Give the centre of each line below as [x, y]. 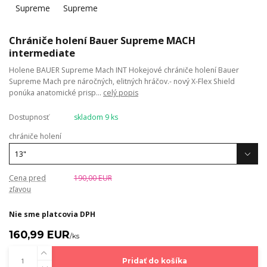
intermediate [42, 52]
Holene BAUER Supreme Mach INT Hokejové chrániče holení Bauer [124, 70]
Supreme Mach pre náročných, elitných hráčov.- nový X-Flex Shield [122, 81]
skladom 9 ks [96, 117]
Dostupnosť [29, 117]
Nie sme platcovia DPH [52, 215]
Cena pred [27, 178]
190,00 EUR [93, 178]
